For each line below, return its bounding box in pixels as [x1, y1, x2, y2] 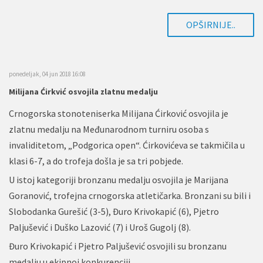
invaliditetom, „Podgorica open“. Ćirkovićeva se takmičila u [9, 139, 245, 151]
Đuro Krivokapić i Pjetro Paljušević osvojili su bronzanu [9, 240, 227, 252]
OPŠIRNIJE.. [186, 18, 235, 31]
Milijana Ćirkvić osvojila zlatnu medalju [9, 86, 158, 97]
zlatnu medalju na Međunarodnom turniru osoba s [9, 123, 209, 135]
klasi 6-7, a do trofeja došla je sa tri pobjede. [9, 154, 183, 167]
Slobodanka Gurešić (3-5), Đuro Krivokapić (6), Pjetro [9, 205, 219, 217]
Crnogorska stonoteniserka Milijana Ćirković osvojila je [9, 107, 228, 119]
